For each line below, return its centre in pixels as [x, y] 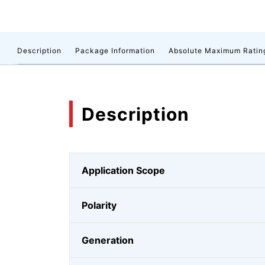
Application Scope [123, 170]
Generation [108, 240]
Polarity [99, 205]
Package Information [115, 51]
